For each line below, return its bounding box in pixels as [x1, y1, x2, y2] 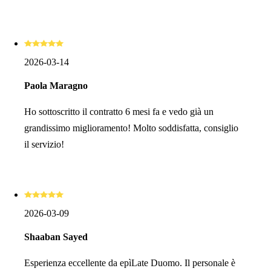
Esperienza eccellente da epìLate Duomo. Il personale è [24, 257, 235, 268]
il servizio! [24, 139, 64, 149]
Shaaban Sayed [24, 231, 88, 242]
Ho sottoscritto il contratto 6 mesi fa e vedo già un [24, 106, 214, 117]
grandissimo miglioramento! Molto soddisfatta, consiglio [24, 122, 238, 133]
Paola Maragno [24, 80, 88, 91]
